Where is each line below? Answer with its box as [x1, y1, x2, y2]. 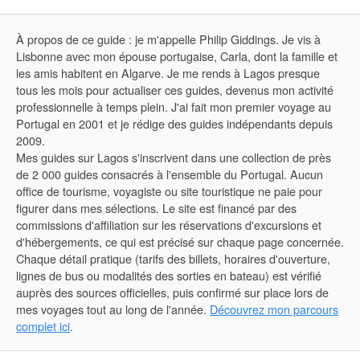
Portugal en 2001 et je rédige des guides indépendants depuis [16, 114, 333, 132]
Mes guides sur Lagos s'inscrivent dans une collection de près [16, 148, 331, 166]
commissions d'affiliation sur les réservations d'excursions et [16, 215, 321, 233]
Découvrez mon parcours [210, 300, 338, 317]
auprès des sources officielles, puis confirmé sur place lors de [16, 283, 329, 301]
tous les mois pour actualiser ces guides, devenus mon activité [16, 80, 333, 98]
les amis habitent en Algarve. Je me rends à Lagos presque [16, 63, 320, 81]
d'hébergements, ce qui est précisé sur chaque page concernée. [16, 232, 344, 250]
